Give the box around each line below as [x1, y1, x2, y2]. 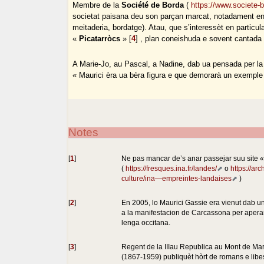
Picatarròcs [79, 34, 121, 44]
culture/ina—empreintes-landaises [121, 174, 232, 182]
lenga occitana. [121, 218, 171, 226]
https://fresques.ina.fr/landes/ [126, 164, 217, 172]
